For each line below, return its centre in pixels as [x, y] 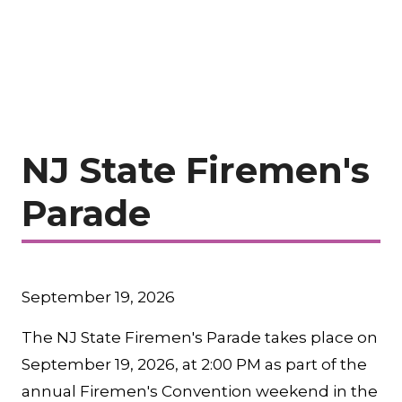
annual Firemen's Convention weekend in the [200, 391]
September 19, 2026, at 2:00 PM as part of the [194, 364]
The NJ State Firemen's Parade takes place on [200, 337]
